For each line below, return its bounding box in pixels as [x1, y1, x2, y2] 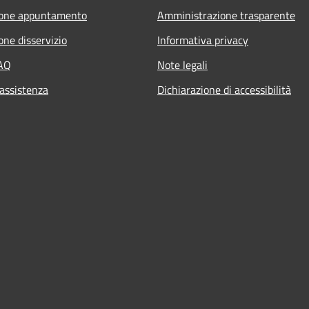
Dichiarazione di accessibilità [157, 81, 291, 98]
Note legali [157, 56, 208, 73]
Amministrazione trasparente [157, 6, 295, 23]
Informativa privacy [157, 31, 248, 48]
